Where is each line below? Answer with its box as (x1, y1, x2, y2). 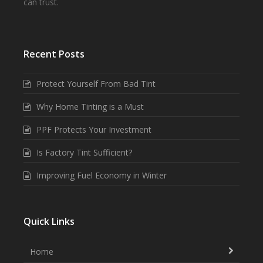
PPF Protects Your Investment (36, 124, 151, 136)
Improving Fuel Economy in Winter (36, 170, 167, 181)
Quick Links (23, 215, 75, 228)
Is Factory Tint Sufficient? (36, 147, 132, 159)
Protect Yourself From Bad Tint (36, 78, 156, 90)
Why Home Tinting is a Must (36, 101, 144, 113)
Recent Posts (23, 48, 85, 61)
